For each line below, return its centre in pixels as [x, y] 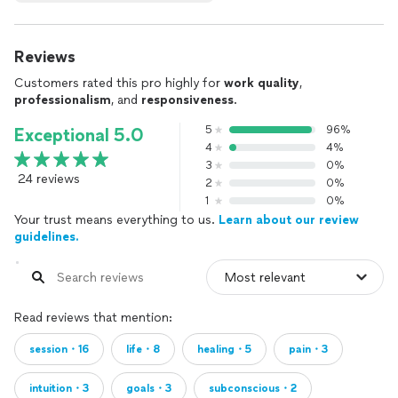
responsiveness [187, 100]
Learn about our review [289, 220]
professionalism [63, 100]
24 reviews [49, 179]
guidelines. [47, 237]
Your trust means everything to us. [116, 220]
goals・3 [149, 388]
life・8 [143, 349]
